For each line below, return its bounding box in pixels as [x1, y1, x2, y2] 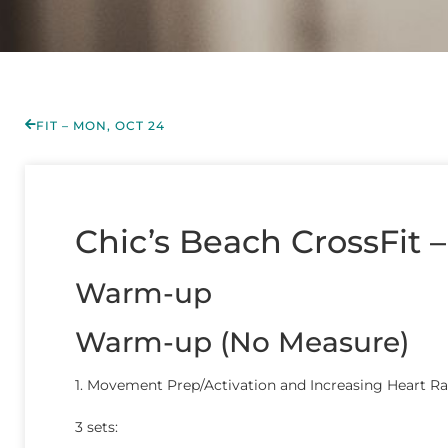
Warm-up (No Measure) [75, 325, 409, 359]
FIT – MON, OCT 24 [36, 118, 165, 133]
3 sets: [75, 418, 118, 436]
